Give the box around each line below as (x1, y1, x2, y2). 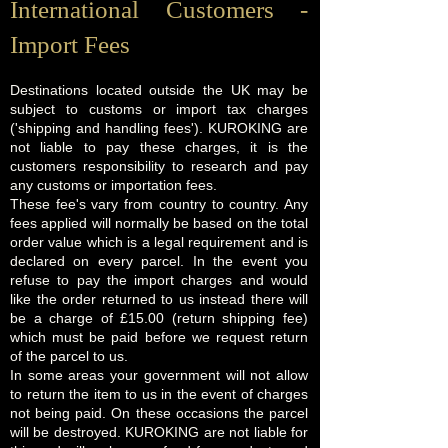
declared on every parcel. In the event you (10, 253, 308, 269)
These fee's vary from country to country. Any (10, 196, 308, 212)
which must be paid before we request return (10, 329, 308, 345)
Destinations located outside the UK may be (10, 82, 308, 98)
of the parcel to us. (10, 348, 128, 364)
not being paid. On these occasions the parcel (10, 405, 308, 421)
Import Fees (10, 31, 130, 58)
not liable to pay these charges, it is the (10, 139, 308, 155)
